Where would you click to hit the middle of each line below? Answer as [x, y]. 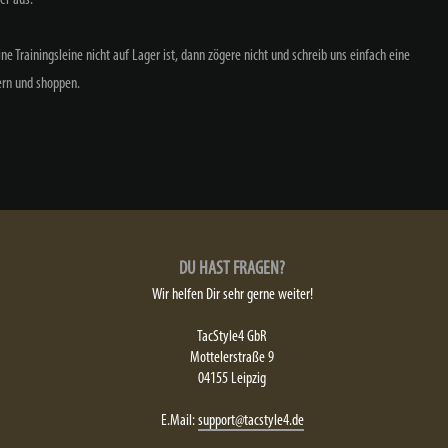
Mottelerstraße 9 [232, 357]
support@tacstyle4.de [250, 420]
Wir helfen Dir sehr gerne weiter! [232, 294]
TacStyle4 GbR [232, 336]
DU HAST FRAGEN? [232, 269]
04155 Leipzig [232, 378]
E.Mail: [179, 420]
